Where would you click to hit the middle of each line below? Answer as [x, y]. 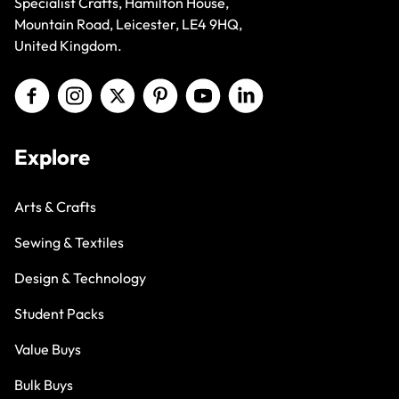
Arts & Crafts [55, 187]
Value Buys [48, 329]
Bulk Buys [44, 365]
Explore [52, 137]
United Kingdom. [68, 25]
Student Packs [59, 293]
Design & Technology [80, 258]
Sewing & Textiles [69, 222]
